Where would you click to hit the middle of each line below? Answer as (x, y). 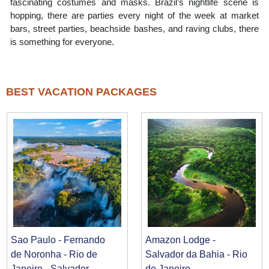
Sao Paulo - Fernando (58, 240)
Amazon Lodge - (181, 240)
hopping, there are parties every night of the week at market (134, 15)
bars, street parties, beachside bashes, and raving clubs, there (134, 29)
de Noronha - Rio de (54, 254)
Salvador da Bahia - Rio (197, 254)
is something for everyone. (62, 42)
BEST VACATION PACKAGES (81, 92)
